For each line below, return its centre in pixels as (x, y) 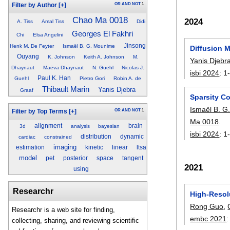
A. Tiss (25, 22)
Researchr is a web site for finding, (64, 210)
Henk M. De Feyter (32, 46)
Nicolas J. (133, 68)
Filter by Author (34, 5)
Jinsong (135, 46)
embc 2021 (208, 219)
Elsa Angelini (48, 35)
